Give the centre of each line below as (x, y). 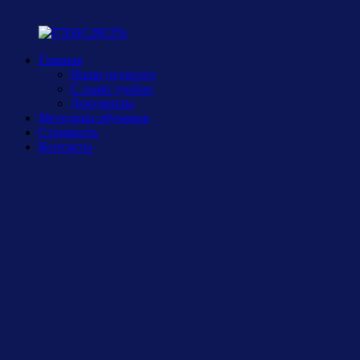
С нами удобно (112, 89)
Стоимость (68, 132)
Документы (102, 103)
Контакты (65, 147)
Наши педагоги (113, 74)
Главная (60, 60)
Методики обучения (94, 118)
